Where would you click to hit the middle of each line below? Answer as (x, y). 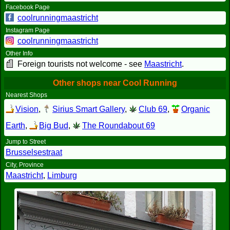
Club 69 (153, 109)
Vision (27, 109)
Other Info (19, 53)
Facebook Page (28, 7)
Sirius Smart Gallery (89, 109)
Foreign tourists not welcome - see (80, 64)
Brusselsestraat (34, 152)
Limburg (62, 175)
